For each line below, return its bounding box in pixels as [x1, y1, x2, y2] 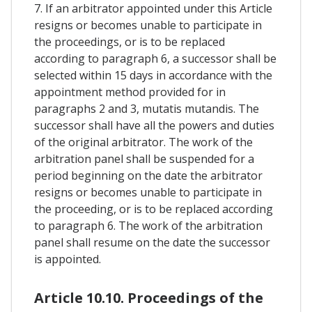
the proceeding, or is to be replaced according [34, 201, 273, 217]
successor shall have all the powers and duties [34, 117, 274, 133]
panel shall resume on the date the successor [34, 234, 270, 250]
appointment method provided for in [34, 84, 226, 100]
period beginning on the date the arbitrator [34, 167, 263, 183]
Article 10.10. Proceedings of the [34, 288, 263, 307]
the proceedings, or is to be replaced [34, 33, 225, 49]
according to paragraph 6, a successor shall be [34, 50, 276, 66]
